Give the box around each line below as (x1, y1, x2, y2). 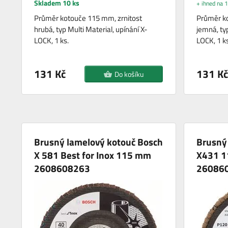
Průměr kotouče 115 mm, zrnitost (34, 12, 142, 24)
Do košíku (114, 68, 144, 79)
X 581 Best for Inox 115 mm (34, 147, 152, 162)
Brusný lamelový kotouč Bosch (34, 134, 163, 149)
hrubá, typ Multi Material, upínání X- (34, 23, 148, 35)
